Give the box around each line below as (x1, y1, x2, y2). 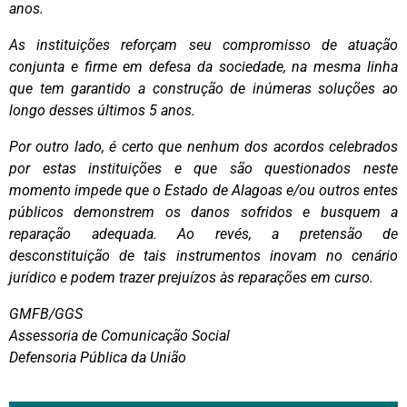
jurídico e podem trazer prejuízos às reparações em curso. (9, 268, 373, 286)
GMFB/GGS (9, 304, 83, 323)
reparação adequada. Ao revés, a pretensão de (9, 224, 398, 243)
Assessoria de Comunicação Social (9, 326, 230, 344)
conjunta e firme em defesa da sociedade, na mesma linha (9, 57, 398, 75)
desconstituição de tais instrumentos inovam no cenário (9, 246, 398, 264)
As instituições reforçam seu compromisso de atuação (9, 35, 398, 54)
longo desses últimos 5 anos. (9, 101, 195, 119)
